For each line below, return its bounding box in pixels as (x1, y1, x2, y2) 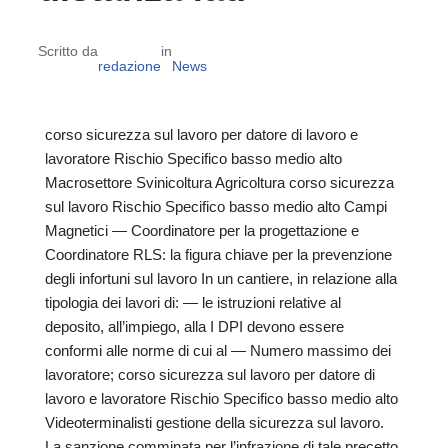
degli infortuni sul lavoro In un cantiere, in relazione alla (45, 270, 397, 288)
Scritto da (37, 42, 98, 59)
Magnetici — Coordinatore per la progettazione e (45, 222, 359, 240)
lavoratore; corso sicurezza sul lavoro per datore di (45, 366, 375, 384)
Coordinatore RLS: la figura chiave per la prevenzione (45, 246, 392, 264)
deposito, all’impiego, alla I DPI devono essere (45, 318, 344, 336)
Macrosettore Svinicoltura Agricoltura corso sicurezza (45, 174, 394, 192)
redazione (97, 57, 161, 74)
